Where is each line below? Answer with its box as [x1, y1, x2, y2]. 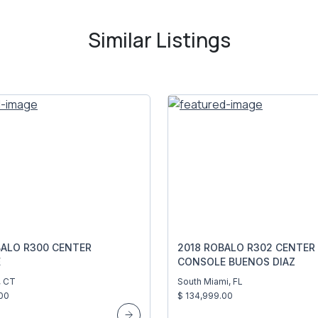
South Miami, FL [177, 275, 243, 287]
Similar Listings [87, 26, 231, 53]
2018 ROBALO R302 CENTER [177, 241, 315, 253]
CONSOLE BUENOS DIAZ [177, 255, 295, 268]
